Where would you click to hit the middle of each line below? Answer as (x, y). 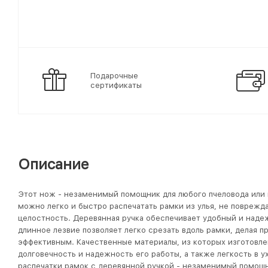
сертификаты (116, 85)
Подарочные (114, 76)
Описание (54, 164)
